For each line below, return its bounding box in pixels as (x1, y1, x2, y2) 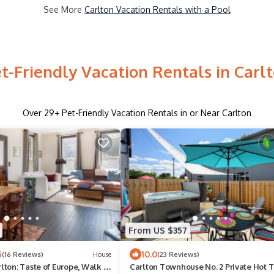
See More (43, 4, 84, 15)
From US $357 (128, 224, 187, 235)
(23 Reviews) (157, 250, 199, 259)
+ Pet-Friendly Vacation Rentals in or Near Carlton (54, 107, 251, 118)
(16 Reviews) (1, 250, 43, 259)
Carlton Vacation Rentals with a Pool (84, 4, 231, 15)
